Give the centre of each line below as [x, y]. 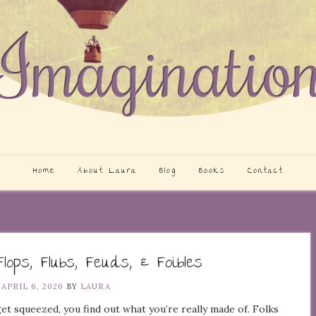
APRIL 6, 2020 [33, 287]
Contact [265, 172]
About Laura [107, 172]
